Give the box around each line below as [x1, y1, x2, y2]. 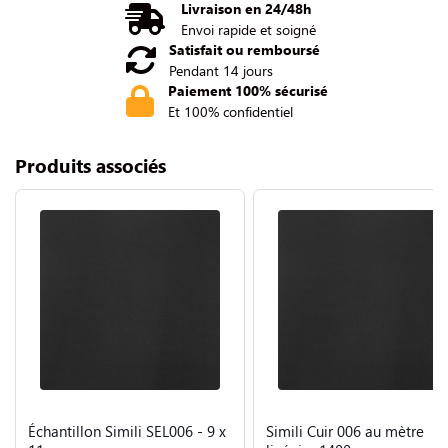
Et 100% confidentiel [168, 101, 293, 121]
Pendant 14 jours [168, 60, 273, 80]
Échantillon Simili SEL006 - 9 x [28, 420, 226, 441]
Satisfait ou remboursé [168, 39, 320, 59]
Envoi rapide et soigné [180, 19, 316, 39]
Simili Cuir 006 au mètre [266, 420, 424, 441]
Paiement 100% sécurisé [168, 80, 328, 100]
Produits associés [15, 152, 166, 178]
